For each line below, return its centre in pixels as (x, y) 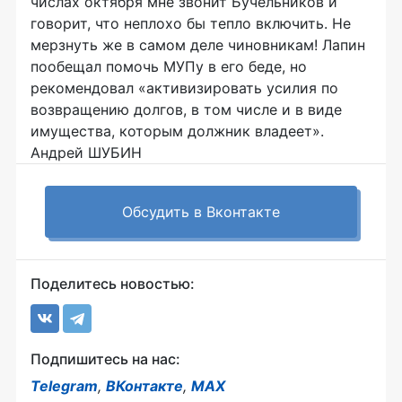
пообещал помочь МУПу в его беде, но (169, 66)
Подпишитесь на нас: (105, 359)
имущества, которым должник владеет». (177, 131)
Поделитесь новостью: (113, 284)
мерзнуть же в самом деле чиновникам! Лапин (198, 45)
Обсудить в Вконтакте (201, 212)
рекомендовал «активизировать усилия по (184, 88)
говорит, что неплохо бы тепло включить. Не (191, 23)
